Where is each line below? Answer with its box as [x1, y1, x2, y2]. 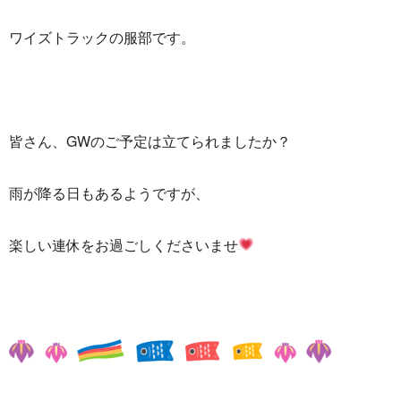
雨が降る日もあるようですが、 [9, 182, 209, 203]
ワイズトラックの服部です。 [9, 26, 195, 47]
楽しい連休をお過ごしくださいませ [9, 234, 238, 255]
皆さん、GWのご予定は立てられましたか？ [9, 130, 291, 151]
